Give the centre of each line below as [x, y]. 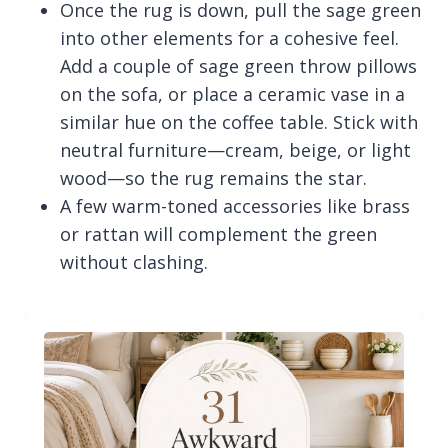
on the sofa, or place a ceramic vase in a [232, 94]
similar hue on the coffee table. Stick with [239, 122]
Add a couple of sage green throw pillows [238, 66]
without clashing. [134, 262]
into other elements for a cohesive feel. [229, 38]
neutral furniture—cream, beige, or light [235, 150]
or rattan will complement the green [218, 234]
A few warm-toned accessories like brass [235, 206]
